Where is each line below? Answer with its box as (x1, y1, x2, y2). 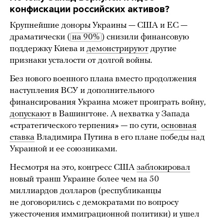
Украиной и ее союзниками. (10, 145, 117, 154)
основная (161, 121, 197, 131)
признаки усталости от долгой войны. (10, 56, 152, 66)
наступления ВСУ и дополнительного (10, 86, 154, 96)
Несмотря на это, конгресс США (10, 163, 137, 173)
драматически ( (10, 33, 70, 42)
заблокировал (137, 163, 190, 173)
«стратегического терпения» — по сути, (10, 121, 161, 131)
